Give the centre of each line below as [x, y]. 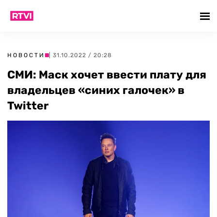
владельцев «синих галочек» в [96, 90]
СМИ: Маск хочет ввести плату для [107, 75]
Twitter [28, 106]
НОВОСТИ [26, 55]
